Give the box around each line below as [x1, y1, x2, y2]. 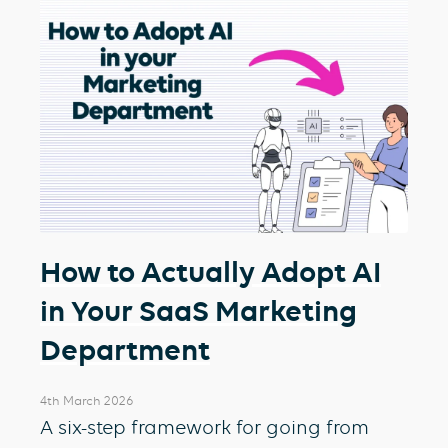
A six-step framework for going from [40, 415, 369, 439]
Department [40, 332, 210, 367]
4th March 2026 [40, 392, 134, 408]
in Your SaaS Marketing [40, 293, 357, 328]
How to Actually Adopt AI [40, 254, 381, 289]
